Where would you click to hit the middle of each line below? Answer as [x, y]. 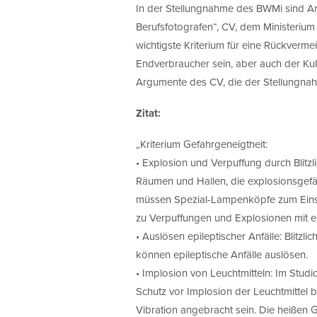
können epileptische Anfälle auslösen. [222, 254]
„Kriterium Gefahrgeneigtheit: [202, 144]
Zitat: [148, 113]
